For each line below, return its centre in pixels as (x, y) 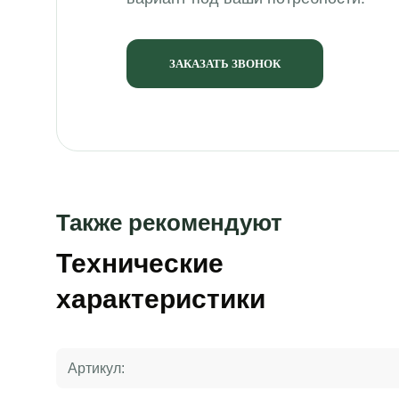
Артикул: (96, 368)
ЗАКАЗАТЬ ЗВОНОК (224, 63)
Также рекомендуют (169, 222)
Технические (139, 263)
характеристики (160, 298)
